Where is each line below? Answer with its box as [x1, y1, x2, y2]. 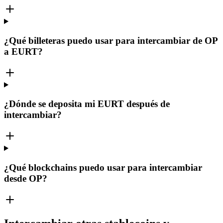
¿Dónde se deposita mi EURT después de [4, 99, 170, 110]
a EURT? [4, 46, 43, 57]
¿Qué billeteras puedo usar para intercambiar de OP [4, 35, 218, 46]
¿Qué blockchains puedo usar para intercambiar [4, 162, 202, 173]
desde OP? [4, 173, 47, 184]
